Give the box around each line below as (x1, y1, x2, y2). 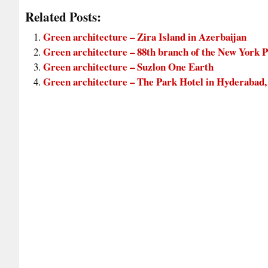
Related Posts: (25, 7, 101, 26)
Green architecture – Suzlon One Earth (43, 59, 214, 74)
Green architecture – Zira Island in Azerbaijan (43, 29, 246, 44)
